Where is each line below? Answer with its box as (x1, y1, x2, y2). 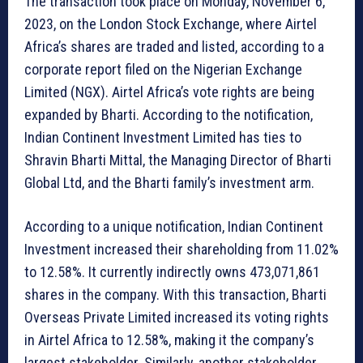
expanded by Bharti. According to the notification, (24, 106, 313, 124)
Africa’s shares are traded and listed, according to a (24, 38, 324, 56)
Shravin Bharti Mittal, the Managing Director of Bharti (24, 152, 331, 169)
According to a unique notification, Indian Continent (24, 218, 323, 236)
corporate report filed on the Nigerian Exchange (24, 61, 302, 79)
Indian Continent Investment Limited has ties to (24, 129, 301, 147)
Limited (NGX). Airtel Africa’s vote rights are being (24, 83, 314, 101)
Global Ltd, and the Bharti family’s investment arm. (24, 174, 314, 192)
